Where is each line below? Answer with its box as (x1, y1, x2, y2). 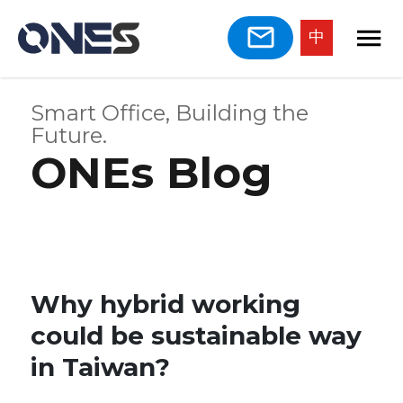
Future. (31, 121, 108, 148)
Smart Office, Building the (31, 99, 309, 126)
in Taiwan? (31, 351, 178, 382)
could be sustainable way (31, 319, 363, 351)
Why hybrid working (31, 288, 301, 319)
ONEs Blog (31, 146, 273, 199)
